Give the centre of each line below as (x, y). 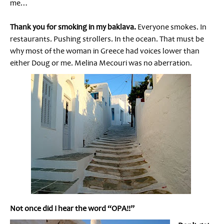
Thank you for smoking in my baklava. (73, 27)
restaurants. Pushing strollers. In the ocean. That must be (107, 39)
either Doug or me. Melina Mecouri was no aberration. (101, 63)
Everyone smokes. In (171, 27)
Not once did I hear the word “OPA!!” (72, 208)
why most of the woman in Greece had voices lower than (105, 51)
